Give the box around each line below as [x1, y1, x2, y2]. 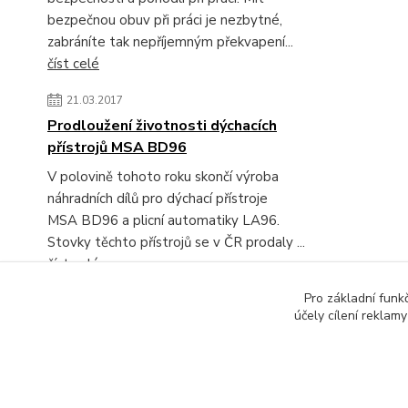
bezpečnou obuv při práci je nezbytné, [47, 11, 282, 30]
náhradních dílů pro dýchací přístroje [47, 189, 268, 209]
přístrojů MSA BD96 [47, 138, 187, 158]
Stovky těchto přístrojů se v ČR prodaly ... [47, 233, 305, 252]
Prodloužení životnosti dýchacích [47, 116, 277, 137]
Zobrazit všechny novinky [66, 303, 213, 321]
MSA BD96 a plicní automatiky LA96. [47, 211, 280, 230]
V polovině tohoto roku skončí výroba [47, 168, 279, 187]
